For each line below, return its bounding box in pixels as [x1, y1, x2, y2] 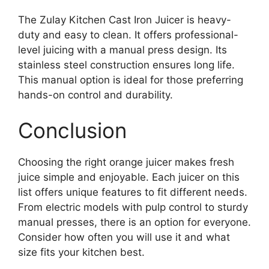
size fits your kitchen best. [18, 246, 145, 259]
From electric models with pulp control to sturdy [18, 201, 248, 214]
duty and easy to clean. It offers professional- [18, 28, 238, 41]
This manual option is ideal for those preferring [18, 73, 243, 86]
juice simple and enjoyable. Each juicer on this [18, 171, 240, 184]
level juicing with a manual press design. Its [18, 43, 227, 56]
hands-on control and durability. [18, 88, 173, 101]
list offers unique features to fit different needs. [18, 186, 247, 199]
